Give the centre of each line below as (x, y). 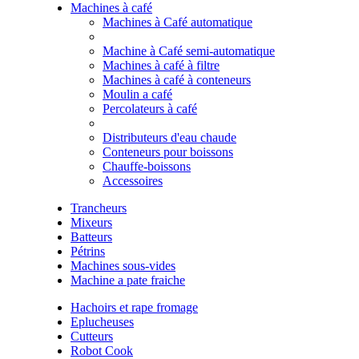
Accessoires (133, 180)
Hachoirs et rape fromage (134, 307)
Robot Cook (102, 350)
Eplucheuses (102, 321)
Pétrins (88, 251)
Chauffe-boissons (147, 166)
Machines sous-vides (123, 265)
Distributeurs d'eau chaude (169, 137)
